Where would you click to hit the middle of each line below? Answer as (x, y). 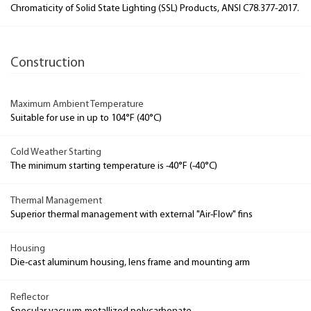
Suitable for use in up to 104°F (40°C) (86, 118)
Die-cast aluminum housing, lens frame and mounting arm (130, 263)
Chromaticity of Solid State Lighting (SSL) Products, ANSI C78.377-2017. (155, 9)
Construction (48, 64)
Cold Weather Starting (56, 152)
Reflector (30, 297)
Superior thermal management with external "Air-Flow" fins (132, 215)
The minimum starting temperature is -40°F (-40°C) (114, 166)
